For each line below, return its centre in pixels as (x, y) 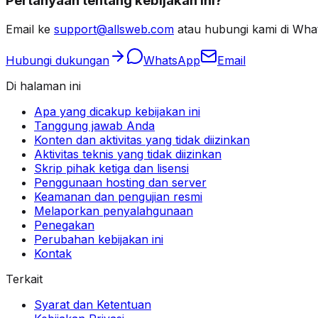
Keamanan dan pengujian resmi (118, 197)
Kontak (53, 253)
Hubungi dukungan (57, 60)
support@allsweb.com (114, 29)
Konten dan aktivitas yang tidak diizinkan (142, 140)
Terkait (24, 279)
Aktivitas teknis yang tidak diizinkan (128, 154)
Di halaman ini (43, 86)
